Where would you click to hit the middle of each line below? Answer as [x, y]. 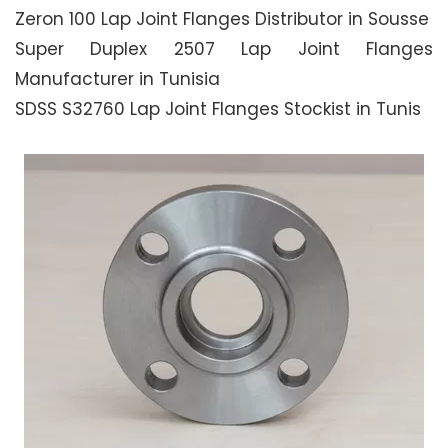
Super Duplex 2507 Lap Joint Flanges [224, 49]
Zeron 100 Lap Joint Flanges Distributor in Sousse [222, 19]
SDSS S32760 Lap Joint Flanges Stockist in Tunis [218, 109]
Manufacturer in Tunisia [117, 79]
